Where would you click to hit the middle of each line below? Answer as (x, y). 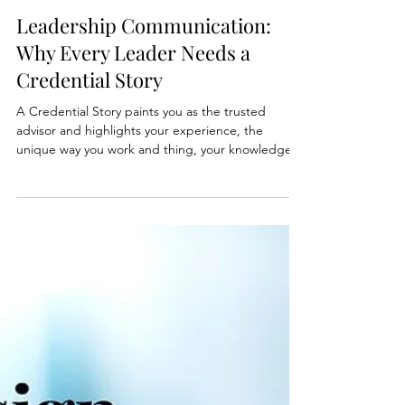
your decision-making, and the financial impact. (150, 240)
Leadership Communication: (144, 98)
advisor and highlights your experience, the (140, 202)
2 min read (113, 52)
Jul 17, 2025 (44, 52)
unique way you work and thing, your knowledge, (156, 221)
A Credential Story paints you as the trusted (141, 184)
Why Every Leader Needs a (133, 125)
